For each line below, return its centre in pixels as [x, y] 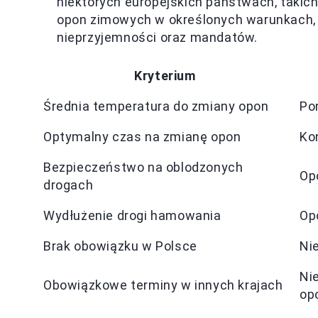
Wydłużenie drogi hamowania [132, 215]
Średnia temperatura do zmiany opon [156, 106]
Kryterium [165, 76]
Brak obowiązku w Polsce [120, 246]
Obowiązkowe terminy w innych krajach [163, 285]
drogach [68, 185]
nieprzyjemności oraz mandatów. [158, 37]
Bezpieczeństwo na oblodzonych [143, 167]
